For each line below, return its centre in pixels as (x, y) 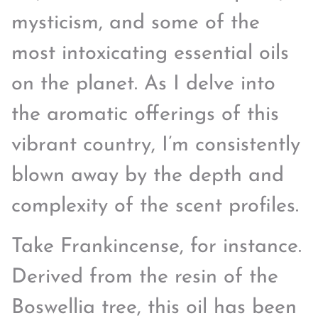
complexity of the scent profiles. (155, 206)
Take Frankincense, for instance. (157, 247)
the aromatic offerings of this (145, 114)
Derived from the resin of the (145, 278)
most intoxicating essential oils (150, 53)
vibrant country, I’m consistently (156, 145)
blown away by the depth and (148, 175)
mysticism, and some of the (136, 23)
